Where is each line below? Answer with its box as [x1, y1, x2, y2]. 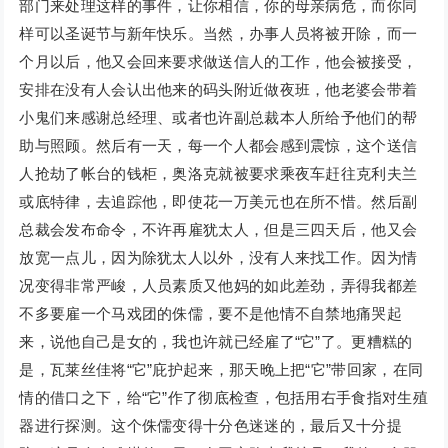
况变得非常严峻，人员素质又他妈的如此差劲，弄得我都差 [19, 277, 418, 295]
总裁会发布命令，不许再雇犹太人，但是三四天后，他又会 [19, 221, 418, 239]
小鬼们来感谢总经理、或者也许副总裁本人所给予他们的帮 [19, 109, 418, 127]
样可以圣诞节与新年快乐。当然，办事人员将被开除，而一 [19, 25, 418, 43]
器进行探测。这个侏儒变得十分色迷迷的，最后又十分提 [19, 417, 402, 435]
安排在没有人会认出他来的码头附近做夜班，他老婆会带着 [19, 81, 418, 99]
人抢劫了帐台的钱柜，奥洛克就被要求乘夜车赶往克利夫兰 [19, 165, 418, 183]
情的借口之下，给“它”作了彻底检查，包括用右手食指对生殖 [19, 389, 428, 407]
